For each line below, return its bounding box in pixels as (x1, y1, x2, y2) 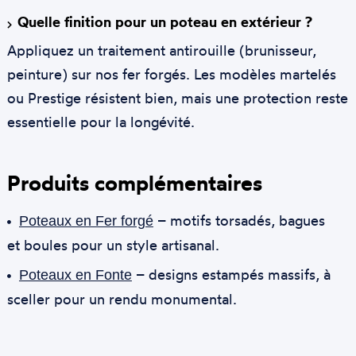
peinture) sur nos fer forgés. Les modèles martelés (6, 64, 336, 83)
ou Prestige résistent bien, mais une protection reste (6, 88, 348, 106)
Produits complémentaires (6, 168, 262, 196)
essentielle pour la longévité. (6, 112, 195, 130)
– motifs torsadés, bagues (153, 211, 325, 229)
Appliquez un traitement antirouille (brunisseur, (6, 41, 316, 59)
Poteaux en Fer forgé (18, 212, 153, 229)
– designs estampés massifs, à (131, 265, 331, 283)
